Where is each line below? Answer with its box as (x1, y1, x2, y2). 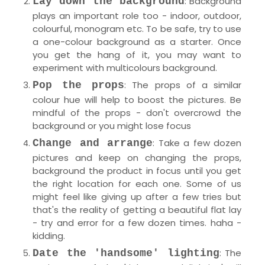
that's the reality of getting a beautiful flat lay (33, 203, 241, 216)
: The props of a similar (124, 78, 242, 91)
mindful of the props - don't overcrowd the (33, 106, 241, 119)
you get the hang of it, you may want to (33, 48, 241, 61)
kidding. (33, 229, 67, 242)
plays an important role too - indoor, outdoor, (33, 9, 241, 22)
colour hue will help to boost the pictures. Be (33, 93, 241, 106)
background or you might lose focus (33, 119, 191, 132)
